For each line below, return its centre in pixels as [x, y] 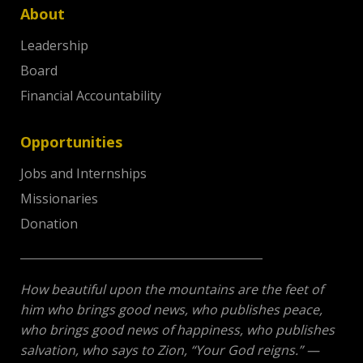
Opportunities [71, 142]
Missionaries [59, 199]
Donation [49, 224]
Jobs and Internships [83, 174]
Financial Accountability [91, 96]
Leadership [54, 46]
